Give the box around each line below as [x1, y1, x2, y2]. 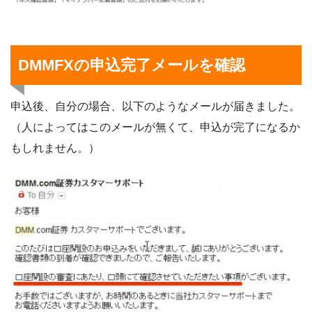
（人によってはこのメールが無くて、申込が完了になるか [10, 120, 300, 133]
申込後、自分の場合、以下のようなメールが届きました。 [10, 100, 300, 112]
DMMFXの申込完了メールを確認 [18, 56, 246, 74]
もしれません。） [10, 141, 100, 154]
